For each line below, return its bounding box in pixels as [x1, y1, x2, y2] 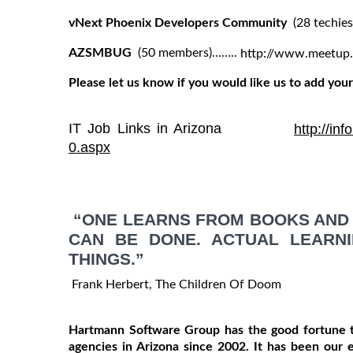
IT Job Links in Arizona [69, 120, 294, 136]
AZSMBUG [69, 46, 135, 59]
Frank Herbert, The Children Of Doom [69, 278, 281, 292]
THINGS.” [69, 250, 144, 269]
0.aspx [69, 139, 110, 156]
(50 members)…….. [135, 46, 240, 59]
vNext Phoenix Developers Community [69, 16, 290, 29]
